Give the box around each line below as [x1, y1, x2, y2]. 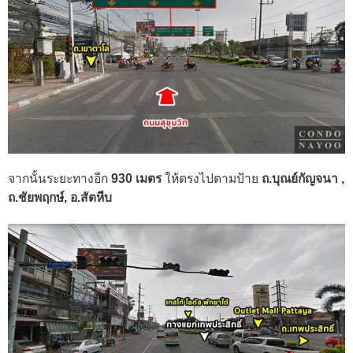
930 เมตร [111, 171, 162, 185]
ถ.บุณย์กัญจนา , [262, 171, 344, 185]
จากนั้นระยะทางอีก [8, 171, 111, 185]
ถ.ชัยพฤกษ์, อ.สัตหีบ [8, 190, 112, 204]
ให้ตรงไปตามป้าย [162, 171, 262, 185]
